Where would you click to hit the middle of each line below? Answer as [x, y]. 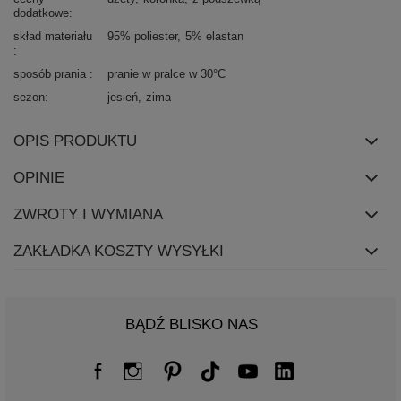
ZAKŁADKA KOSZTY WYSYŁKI [119, 252]
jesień [123, 98]
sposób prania [51, 74]
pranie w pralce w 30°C [166, 74]
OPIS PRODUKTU [75, 141]
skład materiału [53, 37]
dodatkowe [41, 13]
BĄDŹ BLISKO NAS [192, 325]
